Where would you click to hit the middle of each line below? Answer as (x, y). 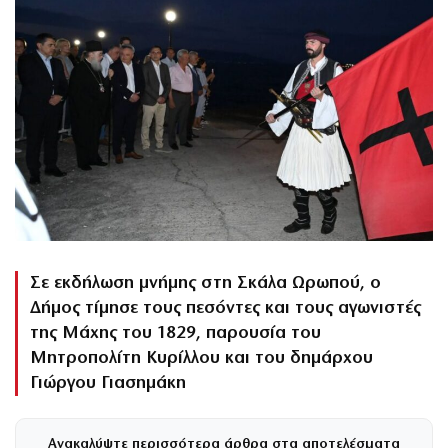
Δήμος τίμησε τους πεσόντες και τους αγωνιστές (225, 308)
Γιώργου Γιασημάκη (108, 383)
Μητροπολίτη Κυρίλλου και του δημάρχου (201, 358)
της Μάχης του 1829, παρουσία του (175, 333)
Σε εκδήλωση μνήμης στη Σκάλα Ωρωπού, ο (205, 283)
